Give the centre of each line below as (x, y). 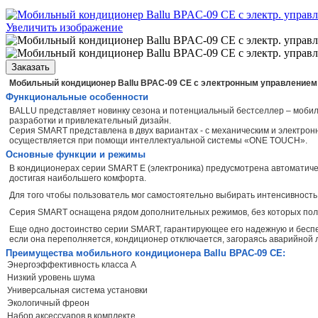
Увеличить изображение (64, 27)
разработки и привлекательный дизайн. (90, 120)
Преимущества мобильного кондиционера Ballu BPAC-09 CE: (146, 253)
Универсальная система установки (77, 290)
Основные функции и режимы (76, 154)
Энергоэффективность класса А (72, 264)
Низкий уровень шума (51, 277)
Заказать (31, 67)
